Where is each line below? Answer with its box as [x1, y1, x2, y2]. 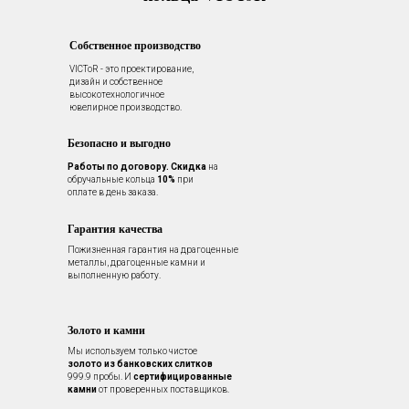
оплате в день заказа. [68, 187, 158, 198]
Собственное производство [69, 37, 201, 54]
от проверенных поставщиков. [97, 384, 229, 395]
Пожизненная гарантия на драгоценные [68, 245, 238, 256]
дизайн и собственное [69, 77, 163, 88]
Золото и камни [68, 322, 145, 339]
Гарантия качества [68, 221, 163, 237]
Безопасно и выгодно [68, 135, 171, 152]
